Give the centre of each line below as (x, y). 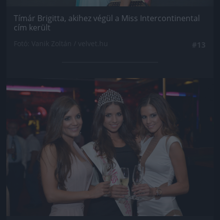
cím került (32, 28)
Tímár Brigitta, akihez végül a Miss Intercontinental (107, 18)
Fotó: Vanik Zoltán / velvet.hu (61, 44)
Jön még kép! (110, 93)
